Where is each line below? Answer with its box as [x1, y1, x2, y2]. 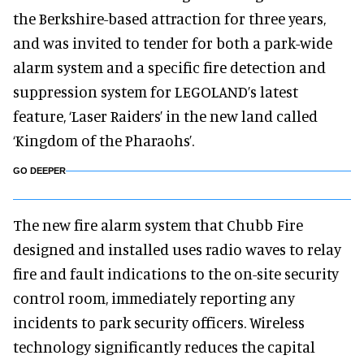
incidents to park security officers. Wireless [13, 313, 305, 331]
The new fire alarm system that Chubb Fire [13, 215, 303, 234]
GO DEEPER [13, 166, 66, 175]
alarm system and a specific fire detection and [13, 58, 326, 76]
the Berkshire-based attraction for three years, [13, 9, 326, 28]
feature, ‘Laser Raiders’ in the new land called [13, 106, 318, 125]
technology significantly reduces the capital [13, 337, 315, 356]
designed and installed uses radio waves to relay [13, 240, 341, 258]
